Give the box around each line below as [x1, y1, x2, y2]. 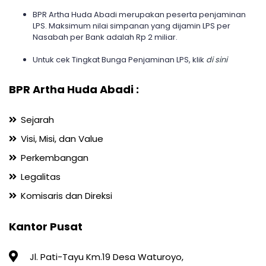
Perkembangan [21, 151, 88, 164]
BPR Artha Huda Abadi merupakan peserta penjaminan [33, 9, 246, 20]
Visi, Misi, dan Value [21, 132, 103, 145]
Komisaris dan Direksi [21, 189, 112, 202]
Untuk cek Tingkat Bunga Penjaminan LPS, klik [33, 54, 206, 65]
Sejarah [21, 113, 54, 126]
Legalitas [21, 170, 61, 183]
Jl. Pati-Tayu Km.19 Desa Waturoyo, [30, 251, 183, 263]
